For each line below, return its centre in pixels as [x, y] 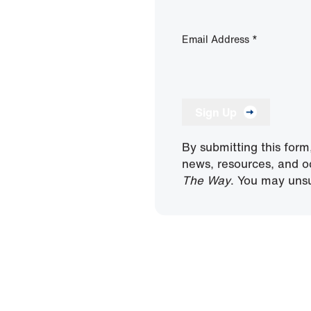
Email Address [217, 40]
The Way [206, 180]
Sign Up [216, 112]
